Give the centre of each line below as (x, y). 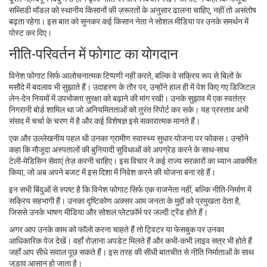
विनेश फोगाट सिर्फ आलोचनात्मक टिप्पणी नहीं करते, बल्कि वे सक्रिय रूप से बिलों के (125, 75)
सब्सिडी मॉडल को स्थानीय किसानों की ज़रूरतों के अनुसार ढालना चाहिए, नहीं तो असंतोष (133, 10)
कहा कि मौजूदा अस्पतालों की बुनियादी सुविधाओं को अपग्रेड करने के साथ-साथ (119, 149)
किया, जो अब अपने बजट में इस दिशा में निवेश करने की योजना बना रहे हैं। (112, 172)
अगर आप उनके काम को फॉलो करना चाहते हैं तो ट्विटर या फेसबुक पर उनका (117, 229)
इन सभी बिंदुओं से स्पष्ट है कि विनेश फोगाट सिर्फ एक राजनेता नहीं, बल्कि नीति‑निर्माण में (130, 189)
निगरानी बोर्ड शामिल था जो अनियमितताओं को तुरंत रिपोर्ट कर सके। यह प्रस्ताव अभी (129, 109)
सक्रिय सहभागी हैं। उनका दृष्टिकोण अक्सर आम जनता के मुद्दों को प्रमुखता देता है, (125, 200)
